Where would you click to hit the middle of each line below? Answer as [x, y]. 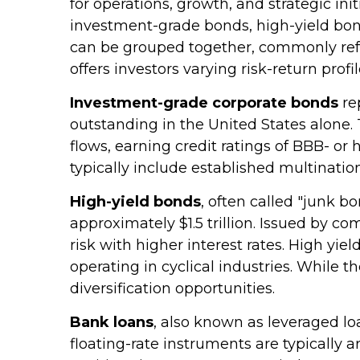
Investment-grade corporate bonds [204, 103]
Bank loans [112, 323]
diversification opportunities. [172, 289]
